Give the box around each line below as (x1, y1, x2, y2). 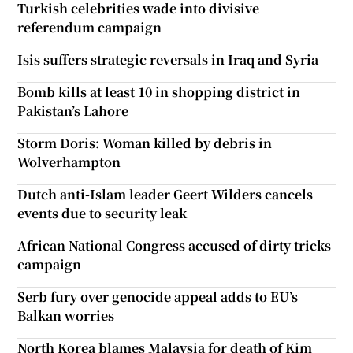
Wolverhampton (17, 152, 121, 171)
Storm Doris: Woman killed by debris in (17, 133, 273, 152)
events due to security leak (17, 203, 188, 222)
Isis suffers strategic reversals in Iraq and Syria (17, 50, 319, 69)
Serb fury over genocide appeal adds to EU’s (17, 287, 299, 306)
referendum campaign (17, 17, 162, 36)
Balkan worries (17, 306, 115, 325)
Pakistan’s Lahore (17, 101, 129, 120)
